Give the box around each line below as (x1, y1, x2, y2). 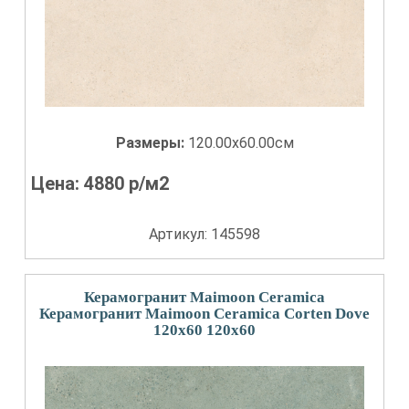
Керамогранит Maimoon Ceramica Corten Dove (39, 305, 370, 322)
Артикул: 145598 (149, 225, 260, 243)
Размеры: (115, 134, 188, 152)
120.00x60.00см (187, 134, 294, 152)
